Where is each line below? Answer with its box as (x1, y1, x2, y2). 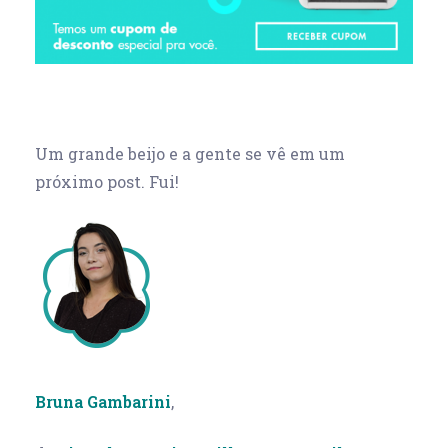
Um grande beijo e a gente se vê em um (35, 142, 345, 164)
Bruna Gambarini (35, 390, 171, 412)
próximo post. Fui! (35, 170, 179, 192)
